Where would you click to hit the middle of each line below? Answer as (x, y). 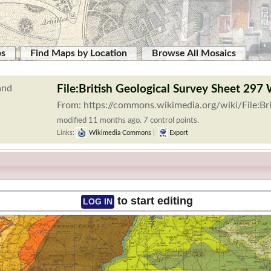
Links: (67, 133)
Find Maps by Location (79, 53)
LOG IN (97, 202)
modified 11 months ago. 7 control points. (128, 120)
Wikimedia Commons (119, 133)
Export (178, 133)
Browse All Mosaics (194, 53)
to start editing (153, 201)
